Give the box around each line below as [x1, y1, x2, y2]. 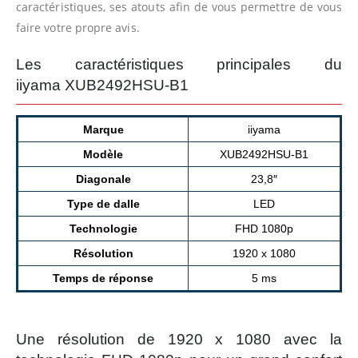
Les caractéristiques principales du [16, 55, 342, 73]
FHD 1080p [235, 221, 293, 235]
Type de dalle [66, 197, 140, 210]
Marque [82, 122, 124, 136]
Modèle [83, 147, 123, 161]
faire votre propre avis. [16, 19, 140, 35]
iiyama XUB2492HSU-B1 [16, 76, 189, 93]
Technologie [69, 221, 137, 235]
